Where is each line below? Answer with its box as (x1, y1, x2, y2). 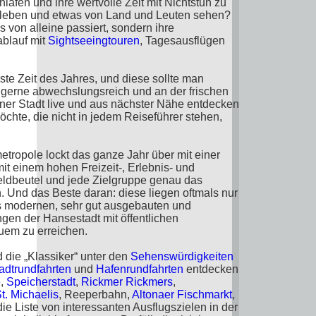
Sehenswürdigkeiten (130, 250, 233, 262)
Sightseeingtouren (48, 35, 140, 47)
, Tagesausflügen (140, 35, 225, 47)
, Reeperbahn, (59, 288, 132, 300)
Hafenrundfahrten (96, 263, 183, 275)
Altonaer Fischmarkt (132, 288, 232, 300)
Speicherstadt (6, 276, 75, 288)
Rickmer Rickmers (81, 276, 173, 288)
